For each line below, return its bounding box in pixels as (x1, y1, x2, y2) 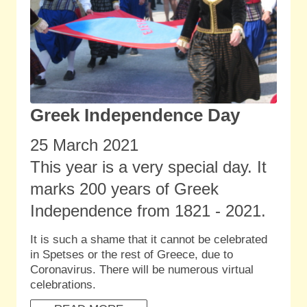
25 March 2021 (30, 136, 138, 154)
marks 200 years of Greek (30, 180, 219, 198)
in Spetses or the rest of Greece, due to (30, 248, 233, 261)
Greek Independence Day (30, 105, 240, 125)
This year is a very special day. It (30, 158, 267, 176)
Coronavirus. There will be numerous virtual (30, 263, 254, 276)
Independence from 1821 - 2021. (30, 201, 271, 220)
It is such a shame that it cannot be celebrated (30, 233, 267, 246)
